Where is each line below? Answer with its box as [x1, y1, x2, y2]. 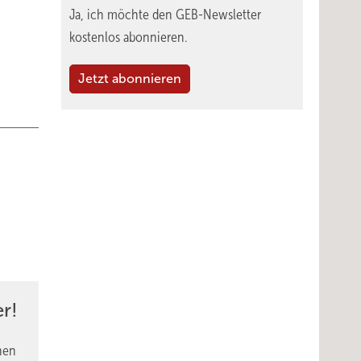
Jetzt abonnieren [78, 72, 181, 85]
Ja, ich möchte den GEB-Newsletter [69, 6, 261, 23]
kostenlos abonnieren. [69, 29, 187, 45]
